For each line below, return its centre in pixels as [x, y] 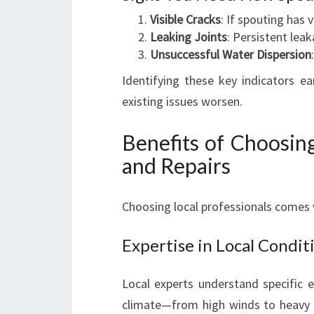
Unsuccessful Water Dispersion [231, 54]
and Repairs [176, 165]
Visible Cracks [185, 19]
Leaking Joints [189, 37]
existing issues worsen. [182, 101]
